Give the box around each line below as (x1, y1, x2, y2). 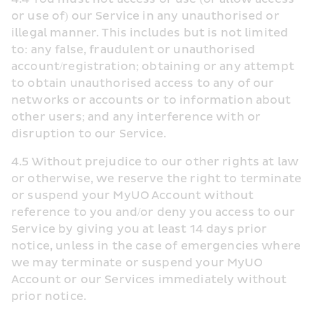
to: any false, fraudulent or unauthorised (11, 43, 256, 57)
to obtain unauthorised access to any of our (11, 76, 275, 90)
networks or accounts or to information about (11, 93, 292, 107)
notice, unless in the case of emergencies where (11, 239, 301, 253)
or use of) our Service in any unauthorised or (11, 9, 280, 23)
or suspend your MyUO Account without (11, 189, 254, 203)
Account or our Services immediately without (11, 273, 287, 287)
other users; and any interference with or (11, 110, 261, 124)
